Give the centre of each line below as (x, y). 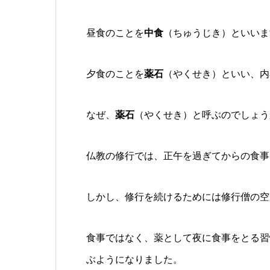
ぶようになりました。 (134, 260)
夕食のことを (115, 74)
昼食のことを (115, 33)
